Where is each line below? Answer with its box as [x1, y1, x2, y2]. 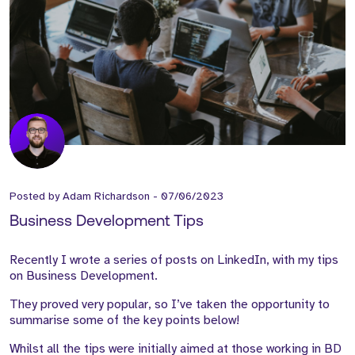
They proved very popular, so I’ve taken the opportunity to [10, 296, 330, 312]
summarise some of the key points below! [10, 312, 239, 328]
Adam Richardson [63, 189, 150, 203]
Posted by [10, 189, 63, 203]
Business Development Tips [10, 214, 204, 230]
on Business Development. [10, 268, 158, 284]
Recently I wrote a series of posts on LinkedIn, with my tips [10, 252, 338, 268]
